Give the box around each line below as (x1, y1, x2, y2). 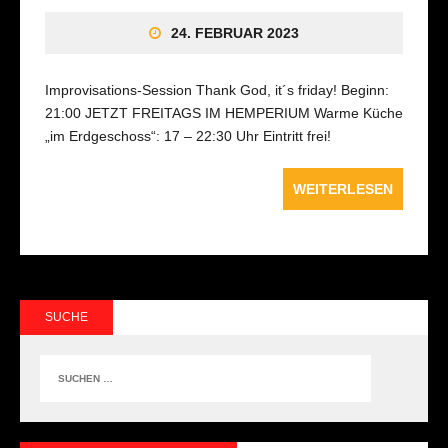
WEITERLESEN (293, 180, 393, 197)
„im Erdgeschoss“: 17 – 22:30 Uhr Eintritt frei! (45, 127, 331, 144)
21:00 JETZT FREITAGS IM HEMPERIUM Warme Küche (45, 104, 403, 121)
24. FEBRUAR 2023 (171, 24, 299, 41)
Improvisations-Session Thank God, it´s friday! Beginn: (45, 81, 389, 98)
